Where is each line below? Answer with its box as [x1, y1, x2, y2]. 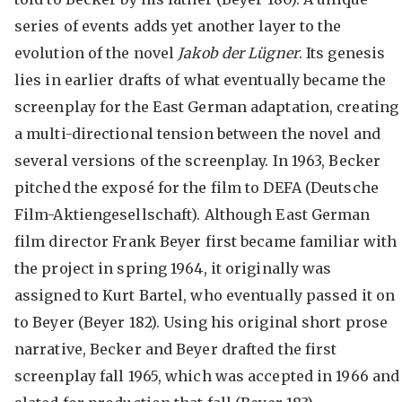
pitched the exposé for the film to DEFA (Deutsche [13, 179, 379, 197]
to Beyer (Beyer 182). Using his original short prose [13, 313, 389, 331]
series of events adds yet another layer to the [13, 17, 342, 35]
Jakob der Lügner [178, 44, 299, 62]
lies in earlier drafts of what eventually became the [13, 71, 387, 89]
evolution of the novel [13, 44, 179, 62]
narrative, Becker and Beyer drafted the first [13, 340, 337, 358]
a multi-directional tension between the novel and [13, 125, 380, 143]
